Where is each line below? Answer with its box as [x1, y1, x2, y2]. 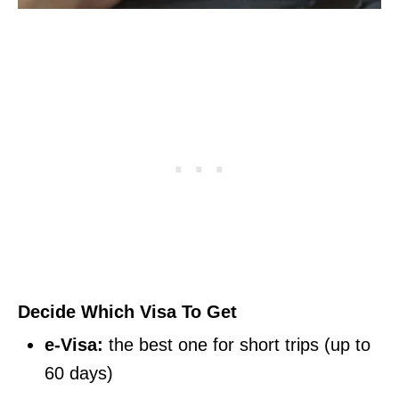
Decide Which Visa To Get [18, 301, 237, 322]
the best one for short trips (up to [109, 334, 370, 354]
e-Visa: [45, 334, 109, 354]
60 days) [45, 362, 113, 383]
